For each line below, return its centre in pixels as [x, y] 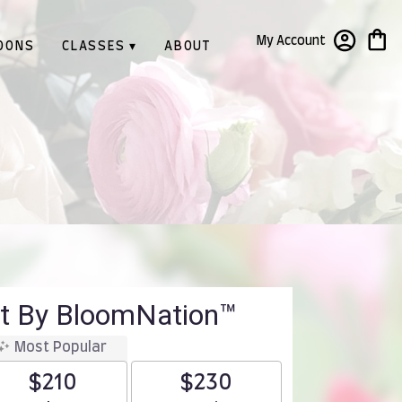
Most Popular [61, 347]
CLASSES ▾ [99, 47]
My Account [291, 41]
